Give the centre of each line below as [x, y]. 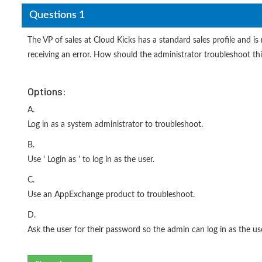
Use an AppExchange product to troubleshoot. [111, 195]
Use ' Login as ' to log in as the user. [91, 160]
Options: [47, 91]
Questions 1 [57, 15]
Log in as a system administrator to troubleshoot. [115, 125]
